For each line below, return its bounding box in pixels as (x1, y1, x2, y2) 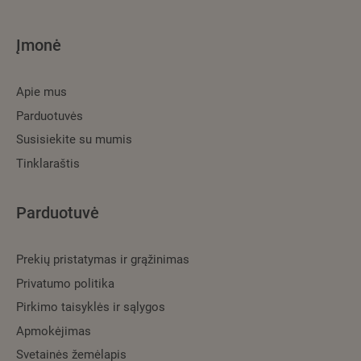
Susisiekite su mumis (16, 132, 132, 147)
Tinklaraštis (16, 156, 80, 171)
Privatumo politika (16, 276, 114, 291)
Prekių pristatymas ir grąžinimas (16, 252, 189, 268)
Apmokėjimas (16, 323, 91, 338)
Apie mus (16, 85, 67, 100)
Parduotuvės (16, 108, 83, 123)
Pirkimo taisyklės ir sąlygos (16, 300, 165, 315)
